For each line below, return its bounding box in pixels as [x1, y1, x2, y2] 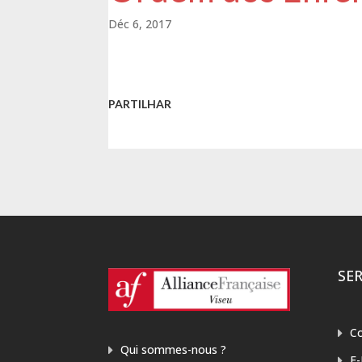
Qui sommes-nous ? [120, 341, 227, 357]
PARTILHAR [108, 97, 172, 112]
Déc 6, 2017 [108, 16, 172, 32]
